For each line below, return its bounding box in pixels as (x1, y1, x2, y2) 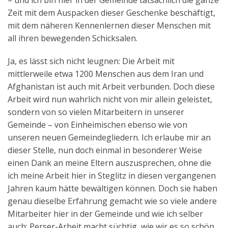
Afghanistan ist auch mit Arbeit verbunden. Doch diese (8, 80, 215, 92)
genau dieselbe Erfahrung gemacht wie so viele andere (8, 195, 217, 207)
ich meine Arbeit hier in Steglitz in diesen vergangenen (8, 169, 216, 181)
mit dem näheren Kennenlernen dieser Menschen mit (8, 19, 211, 31)
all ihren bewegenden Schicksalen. (8, 32, 137, 44)
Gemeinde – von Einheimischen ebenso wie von (8, 119, 187, 130)
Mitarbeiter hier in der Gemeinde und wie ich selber (8, 208, 203, 219)
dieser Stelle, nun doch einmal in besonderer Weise (8, 144, 202, 156)
